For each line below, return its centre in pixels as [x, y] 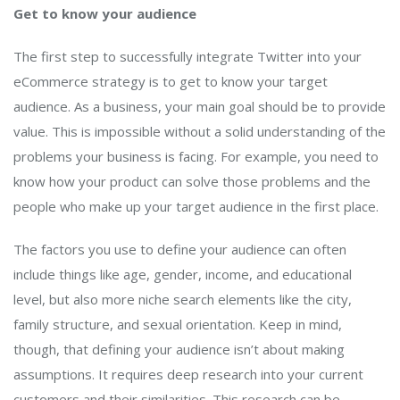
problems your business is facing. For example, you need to [196, 157]
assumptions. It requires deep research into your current [188, 375]
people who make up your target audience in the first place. [196, 207]
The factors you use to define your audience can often [180, 250]
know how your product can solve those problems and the [192, 182]
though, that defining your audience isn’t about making [179, 350]
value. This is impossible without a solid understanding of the [200, 132]
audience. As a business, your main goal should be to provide [200, 107]
